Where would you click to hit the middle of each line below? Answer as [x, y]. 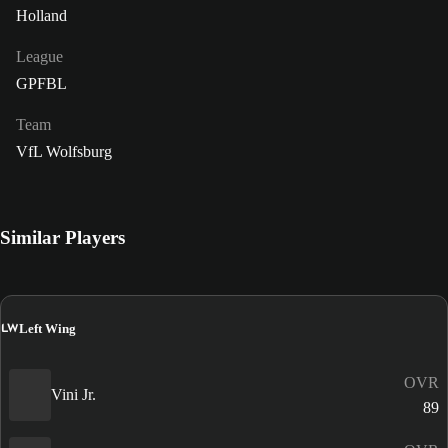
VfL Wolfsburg [64, 152]
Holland [41, 16]
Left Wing [47, 328]
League [39, 57]
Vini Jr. [73, 395]
